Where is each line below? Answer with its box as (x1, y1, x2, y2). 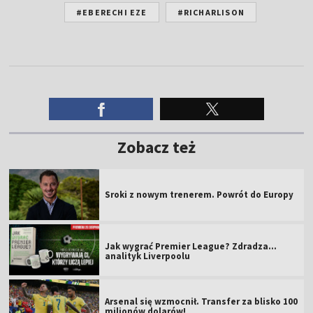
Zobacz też (117, 136, 196, 158)
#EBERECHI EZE (75, 6, 147, 17)
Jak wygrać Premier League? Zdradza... (105, 240, 277, 252)
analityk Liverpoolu (105, 249, 191, 262)
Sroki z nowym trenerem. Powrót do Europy (105, 188, 294, 201)
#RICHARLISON (177, 6, 245, 17)
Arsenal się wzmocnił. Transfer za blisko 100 (105, 295, 298, 307)
